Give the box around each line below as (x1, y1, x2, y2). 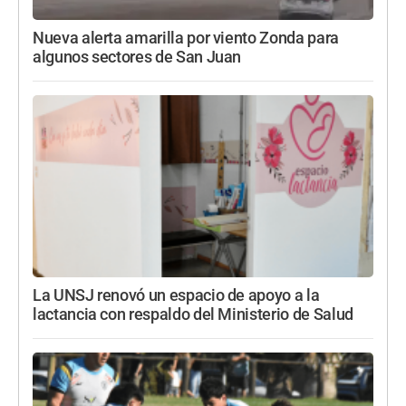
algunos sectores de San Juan (33, 48, 242, 67)
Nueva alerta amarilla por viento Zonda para (33, 29, 339, 48)
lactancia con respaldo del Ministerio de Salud (33, 305, 353, 324)
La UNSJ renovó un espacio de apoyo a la (33, 286, 320, 305)
